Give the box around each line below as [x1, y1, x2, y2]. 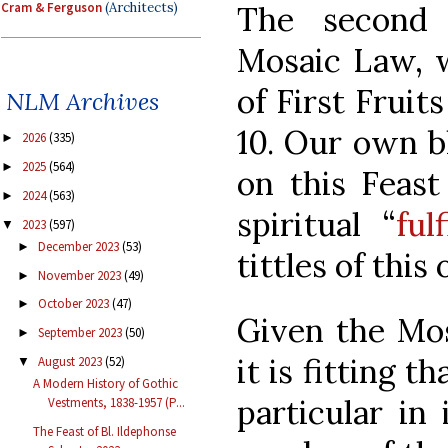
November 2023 [37, 266, 124, 284]
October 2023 [37, 295, 112, 313]
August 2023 [37, 352, 105, 370]
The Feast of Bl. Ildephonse [33, 422, 177, 440]
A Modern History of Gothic [33, 375, 179, 393]
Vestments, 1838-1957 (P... [48, 394, 186, 412]
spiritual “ [237, 203, 396, 245]
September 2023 [37, 324, 125, 342]
